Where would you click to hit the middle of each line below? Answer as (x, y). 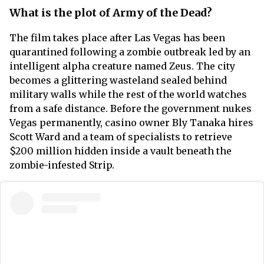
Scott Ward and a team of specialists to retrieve (121, 137)
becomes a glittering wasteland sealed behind (118, 80)
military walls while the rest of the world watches (128, 95)
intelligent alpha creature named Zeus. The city (122, 66)
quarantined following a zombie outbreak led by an (130, 52)
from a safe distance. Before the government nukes (131, 109)
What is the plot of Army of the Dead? (111, 13)
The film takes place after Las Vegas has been (117, 38)
